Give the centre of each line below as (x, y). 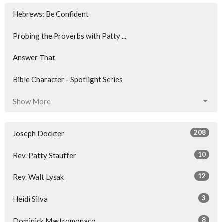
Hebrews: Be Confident (51, 14)
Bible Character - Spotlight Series (68, 79)
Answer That (34, 57)
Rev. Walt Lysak (38, 177)
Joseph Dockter (39, 133)
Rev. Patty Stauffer (45, 155)
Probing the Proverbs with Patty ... (70, 35)
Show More (32, 101)
